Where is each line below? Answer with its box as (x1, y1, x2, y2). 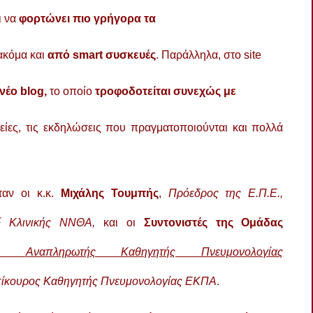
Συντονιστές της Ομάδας (143, 216, 284, 228)
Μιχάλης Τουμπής (60, 187, 159, 199)
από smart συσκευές (45, 48, 156, 61)
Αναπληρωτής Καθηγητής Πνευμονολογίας (25, 245, 284, 258)
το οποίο (50, 85, 95, 97)
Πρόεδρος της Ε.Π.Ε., (168, 187, 284, 199)
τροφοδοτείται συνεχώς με (95, 85, 236, 97)
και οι (103, 216, 144, 228)
